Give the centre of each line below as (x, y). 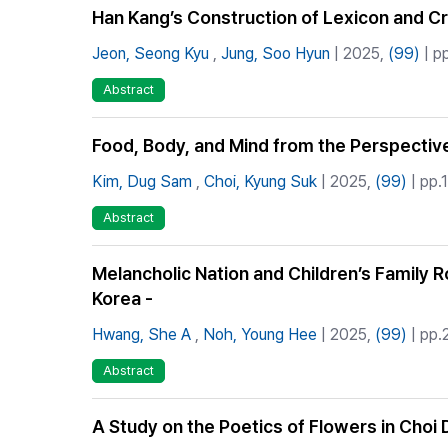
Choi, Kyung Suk (260, 181)
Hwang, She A (141, 334)
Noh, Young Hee (260, 334)
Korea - (122, 298)
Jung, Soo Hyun (275, 54)
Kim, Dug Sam (142, 181)
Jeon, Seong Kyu (150, 54)
